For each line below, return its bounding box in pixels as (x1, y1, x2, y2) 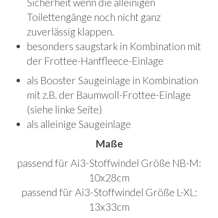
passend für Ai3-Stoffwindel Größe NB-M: (17, 157, 201, 169)
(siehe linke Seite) (27, 103, 102, 116)
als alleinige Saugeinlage (27, 118, 131, 130)
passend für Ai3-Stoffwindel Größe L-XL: (21, 186, 197, 199)
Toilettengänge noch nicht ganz (27, 11, 161, 23)
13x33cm (89, 200, 129, 213)
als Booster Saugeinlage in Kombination (27, 74, 198, 87)
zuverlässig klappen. (27, 25, 114, 38)
